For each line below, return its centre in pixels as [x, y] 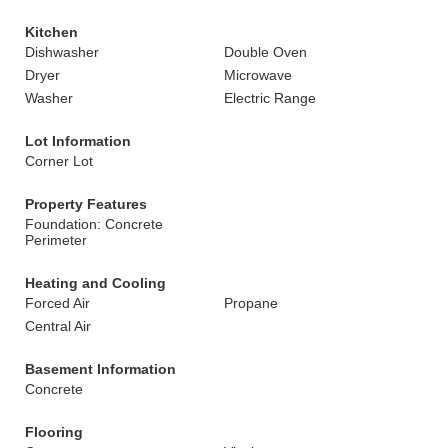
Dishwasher [62, 52]
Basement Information [100, 369]
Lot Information [78, 141]
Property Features [86, 204]
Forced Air [57, 303]
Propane [251, 303]
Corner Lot [59, 161]
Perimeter [56, 240]
